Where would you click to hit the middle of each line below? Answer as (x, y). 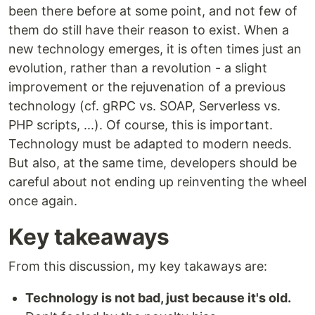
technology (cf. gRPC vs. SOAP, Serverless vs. (144, 106)
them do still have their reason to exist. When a (149, 30)
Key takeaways (89, 237)
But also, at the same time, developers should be (153, 163)
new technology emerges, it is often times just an (155, 49)
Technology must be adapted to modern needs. (150, 144)
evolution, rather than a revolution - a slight (138, 68)
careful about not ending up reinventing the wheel (157, 182)
